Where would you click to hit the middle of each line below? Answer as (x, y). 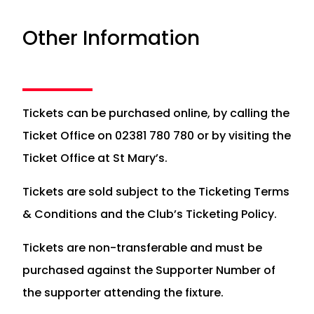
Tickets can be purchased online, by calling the (156, 113)
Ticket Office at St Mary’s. (95, 158)
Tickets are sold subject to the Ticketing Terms (156, 191)
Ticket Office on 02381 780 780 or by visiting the (157, 135)
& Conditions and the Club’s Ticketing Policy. (150, 214)
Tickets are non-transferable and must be (142, 247)
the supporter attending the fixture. (123, 292)
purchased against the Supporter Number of (149, 270)
